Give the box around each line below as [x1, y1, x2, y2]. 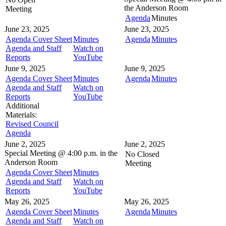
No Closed [125, 149, 159, 158]
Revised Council [6, 119, 59, 128]
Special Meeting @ [5, 148, 68, 157]
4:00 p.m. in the [68, 148, 118, 157]
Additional [6, 101, 39, 110]
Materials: [6, 110, 37, 119]
